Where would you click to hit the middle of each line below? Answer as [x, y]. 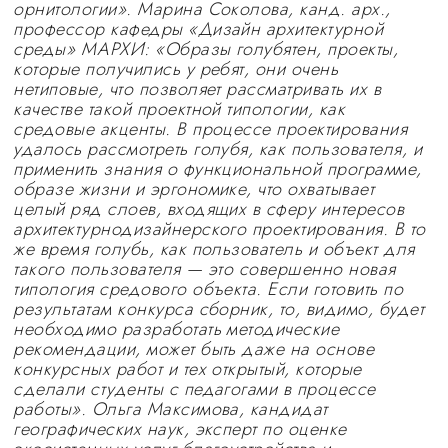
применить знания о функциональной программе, [217, 169]
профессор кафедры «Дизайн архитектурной [198, 29]
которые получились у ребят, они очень [176, 69]
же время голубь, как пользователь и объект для [214, 249]
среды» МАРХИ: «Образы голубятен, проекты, [206, 49]
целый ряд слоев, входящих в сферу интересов [209, 209]
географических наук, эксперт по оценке [180, 429]
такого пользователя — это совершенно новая [204, 269]
